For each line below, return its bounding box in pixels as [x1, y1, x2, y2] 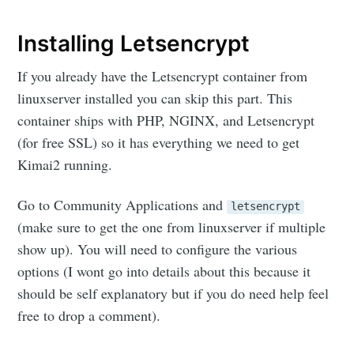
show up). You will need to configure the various [17, 239, 298, 258]
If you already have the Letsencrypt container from [17, 66, 308, 85]
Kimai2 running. [17, 154, 113, 174]
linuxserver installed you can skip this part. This [17, 88, 293, 107]
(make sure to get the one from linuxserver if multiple [17, 217, 326, 236]
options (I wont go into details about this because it [17, 261, 311, 281]
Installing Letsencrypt [17, 30, 250, 58]
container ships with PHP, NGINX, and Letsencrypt [17, 110, 315, 130]
